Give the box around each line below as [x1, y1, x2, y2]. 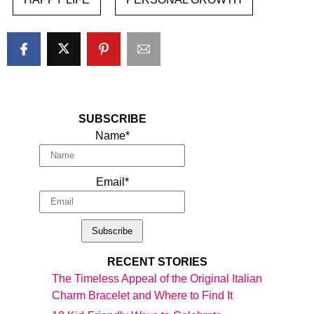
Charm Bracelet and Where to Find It [52, 289, 233, 301]
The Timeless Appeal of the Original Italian [52, 272, 262, 285]
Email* [95, 175, 129, 188]
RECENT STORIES [107, 255, 207, 268]
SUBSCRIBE [78, 112, 146, 125]
